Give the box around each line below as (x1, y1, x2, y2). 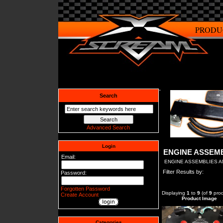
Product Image (181, 195, 217, 201)
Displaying (162, 190, 187, 196)
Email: (61, 153, 76, 160)
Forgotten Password (61, 185, 111, 192)
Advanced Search (86, 124, 130, 130)
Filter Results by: (163, 168, 204, 175)
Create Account (61, 191, 99, 198)
